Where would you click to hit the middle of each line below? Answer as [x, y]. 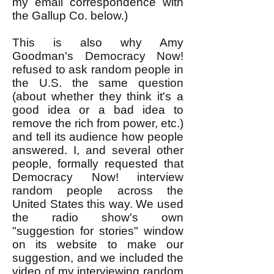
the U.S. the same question [98, 83]
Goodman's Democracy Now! [98, 56]
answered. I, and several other [98, 150]
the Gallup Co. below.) [70, 16]
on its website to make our [98, 244]
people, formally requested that [98, 164]
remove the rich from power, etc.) [98, 123]
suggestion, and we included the [98, 258]
